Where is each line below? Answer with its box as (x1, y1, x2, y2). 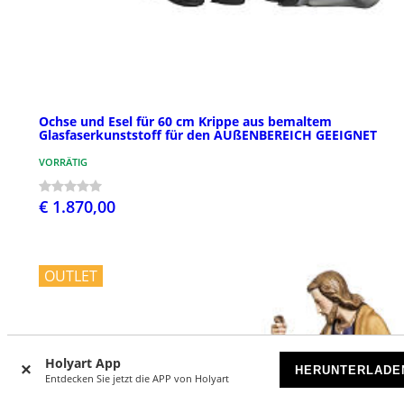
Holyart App (45, 354, 121, 372)
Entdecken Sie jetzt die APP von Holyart (45, 372, 229, 385)
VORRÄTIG (39, 154, 87, 169)
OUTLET (44, 265, 97, 286)
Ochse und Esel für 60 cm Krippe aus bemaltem (39, 112, 332, 130)
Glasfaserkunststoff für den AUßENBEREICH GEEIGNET (39, 125, 377, 143)
